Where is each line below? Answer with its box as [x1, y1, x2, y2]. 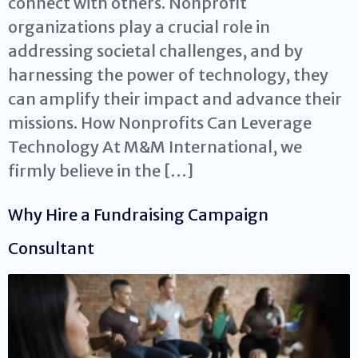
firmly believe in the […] [8, 161, 193, 181]
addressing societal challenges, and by [8, 41, 303, 62]
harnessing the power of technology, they [8, 65, 328, 86]
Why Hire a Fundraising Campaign [8, 205, 268, 225]
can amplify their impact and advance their [8, 89, 342, 109]
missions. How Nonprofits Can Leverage [8, 113, 312, 133]
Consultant [8, 238, 94, 259]
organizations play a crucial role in [8, 17, 270, 38]
